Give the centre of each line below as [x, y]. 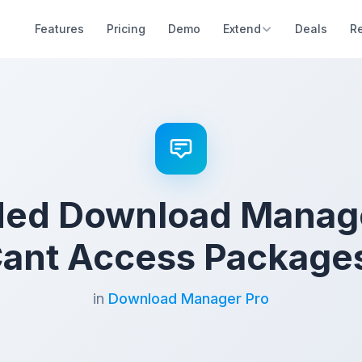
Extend [242, 29]
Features [59, 29]
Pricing [126, 29]
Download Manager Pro [189, 299]
